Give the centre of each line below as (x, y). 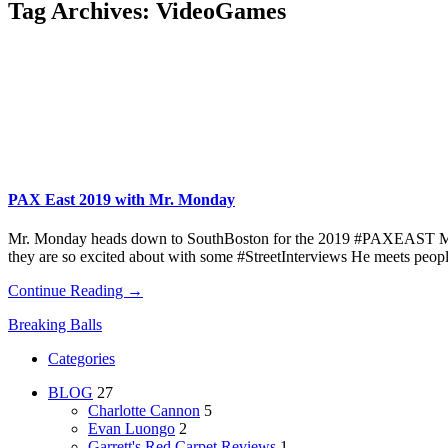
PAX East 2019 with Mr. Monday (121, 200)
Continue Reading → (75, 291)
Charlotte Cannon (144, 411)
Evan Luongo (131, 429)
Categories (81, 359)
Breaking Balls (55, 325)
